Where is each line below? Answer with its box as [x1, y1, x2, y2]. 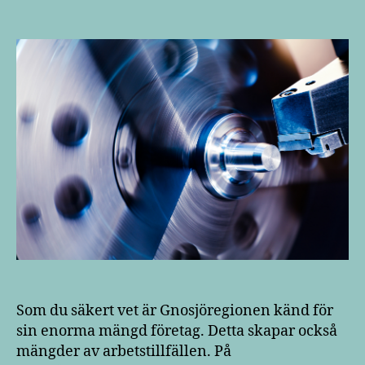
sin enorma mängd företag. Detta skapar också [16, 322, 337, 341]
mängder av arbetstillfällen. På [16, 342, 231, 362]
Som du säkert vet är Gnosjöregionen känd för [16, 301, 333, 321]
